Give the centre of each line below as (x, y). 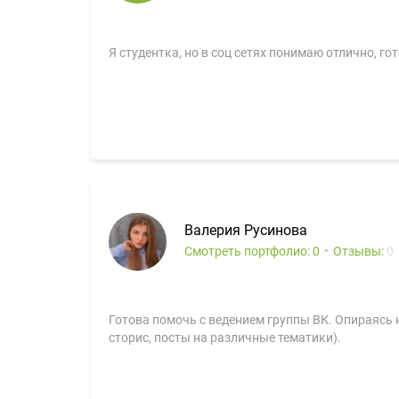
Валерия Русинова (246, 230)
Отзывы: (360, 251)
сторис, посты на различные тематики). (225, 338)
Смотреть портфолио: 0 (252, 251)
